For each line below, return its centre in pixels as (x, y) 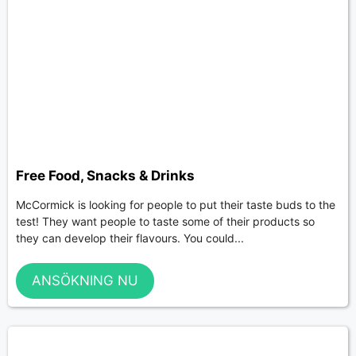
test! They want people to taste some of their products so (165, 222)
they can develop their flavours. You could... (130, 238)
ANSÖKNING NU (85, 280)
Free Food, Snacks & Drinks (105, 176)
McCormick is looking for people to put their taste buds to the (176, 205)
